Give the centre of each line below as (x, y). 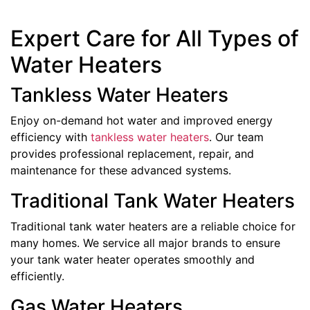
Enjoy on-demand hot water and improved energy (142, 120)
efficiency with (51, 137)
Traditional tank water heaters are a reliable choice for (153, 226)
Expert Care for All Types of (155, 38)
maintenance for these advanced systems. (121, 170)
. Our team (236, 137)
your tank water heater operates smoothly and (133, 259)
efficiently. (37, 276)
